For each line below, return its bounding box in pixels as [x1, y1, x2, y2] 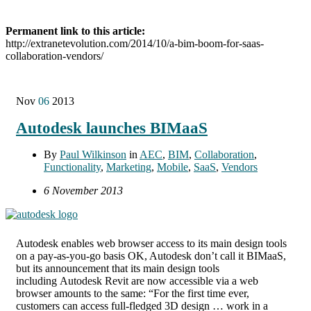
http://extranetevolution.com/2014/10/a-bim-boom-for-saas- [6, 37, 264, 49]
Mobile [157, 160, 188, 173]
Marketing [106, 160, 151, 173]
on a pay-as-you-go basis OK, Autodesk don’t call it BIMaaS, [16, 249, 286, 262]
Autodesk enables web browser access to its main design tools [16, 237, 287, 249]
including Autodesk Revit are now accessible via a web [16, 274, 258, 287]
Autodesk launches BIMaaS [16, 118, 208, 137]
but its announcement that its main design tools [16, 262, 219, 274]
